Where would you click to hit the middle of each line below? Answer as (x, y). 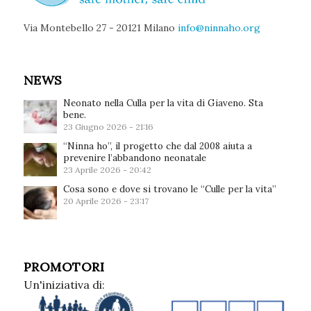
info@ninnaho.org (219, 27)
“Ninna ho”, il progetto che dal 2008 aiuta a (157, 146)
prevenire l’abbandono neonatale (134, 158)
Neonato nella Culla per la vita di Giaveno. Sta (163, 103)
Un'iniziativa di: (64, 284)
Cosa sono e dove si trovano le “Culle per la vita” (169, 190)
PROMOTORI (64, 267)
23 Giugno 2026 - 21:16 (108, 127)
